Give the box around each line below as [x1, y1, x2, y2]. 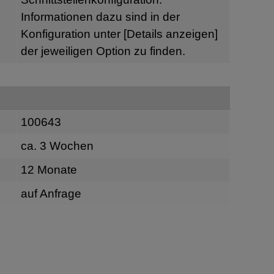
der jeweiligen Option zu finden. [20, 44, 185, 57]
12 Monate [20, 163, 77, 177]
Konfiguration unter [20, 27, 124, 40]
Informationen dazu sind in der [20, 10, 180, 23]
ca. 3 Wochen [20, 139, 94, 153]
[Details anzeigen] [123, 27, 218, 40]
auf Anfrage [20, 187, 81, 201]
